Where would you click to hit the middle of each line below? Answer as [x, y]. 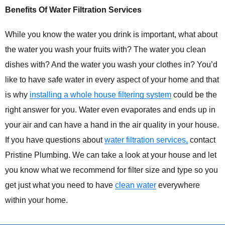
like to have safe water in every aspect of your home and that [112, 80]
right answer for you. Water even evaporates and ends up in [110, 110]
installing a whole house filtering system [100, 95]
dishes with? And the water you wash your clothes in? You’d [111, 65]
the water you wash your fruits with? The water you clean [105, 50]
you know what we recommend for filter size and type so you [111, 170]
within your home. [36, 200]
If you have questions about [55, 140]
